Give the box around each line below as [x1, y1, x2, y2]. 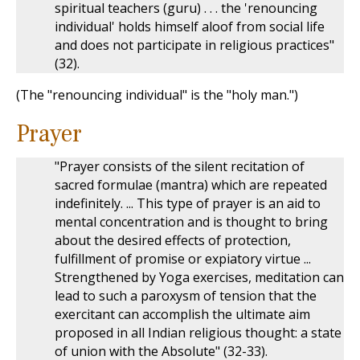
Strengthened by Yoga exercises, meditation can [55, 268, 344, 286]
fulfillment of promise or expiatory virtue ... [55, 250, 311, 268]
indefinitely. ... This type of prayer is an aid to [55, 194, 321, 212]
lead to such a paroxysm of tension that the [55, 287, 317, 305]
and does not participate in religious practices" [55, 36, 334, 54]
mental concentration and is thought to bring [55, 213, 328, 231]
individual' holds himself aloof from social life [55, 18, 325, 35]
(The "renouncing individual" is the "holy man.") [16, 86, 298, 104]
